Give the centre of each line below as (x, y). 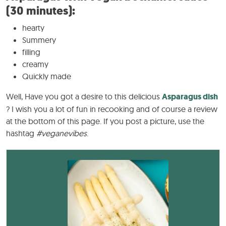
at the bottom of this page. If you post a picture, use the (105, 121)
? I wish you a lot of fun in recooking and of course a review (112, 109)
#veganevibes (62, 133)
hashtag (21, 133)
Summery (39, 40)
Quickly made (47, 76)
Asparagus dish (190, 97)
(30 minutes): (41, 11)
